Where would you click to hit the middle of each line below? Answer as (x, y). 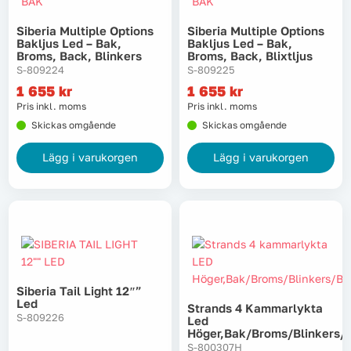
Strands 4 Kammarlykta (255, 308)
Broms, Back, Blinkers (79, 55)
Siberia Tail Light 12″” (79, 291)
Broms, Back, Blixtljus (250, 55)
